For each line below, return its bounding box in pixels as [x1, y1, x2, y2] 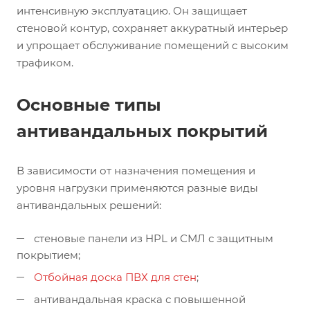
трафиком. [17, 55, 73, 69]
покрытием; [17, 248, 80, 262]
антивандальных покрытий [17, 120, 268, 141]
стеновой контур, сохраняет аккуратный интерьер [17, 21, 288, 35]
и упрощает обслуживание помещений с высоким [17, 38, 289, 52]
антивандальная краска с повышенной [34, 292, 246, 306]
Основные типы [17, 94, 161, 115]
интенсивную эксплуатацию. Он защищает [17, 3, 247, 17]
